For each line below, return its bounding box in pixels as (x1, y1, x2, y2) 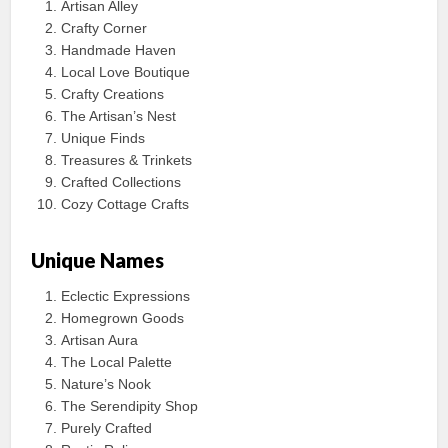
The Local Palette (61, 354, 173, 371)
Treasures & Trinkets (61, 152, 193, 169)
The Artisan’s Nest (61, 108, 177, 125)
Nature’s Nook (61, 376, 152, 393)
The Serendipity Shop (61, 398, 199, 415)
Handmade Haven (61, 42, 177, 59)
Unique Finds (61, 130, 146, 147)
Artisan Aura (61, 332, 139, 349)
